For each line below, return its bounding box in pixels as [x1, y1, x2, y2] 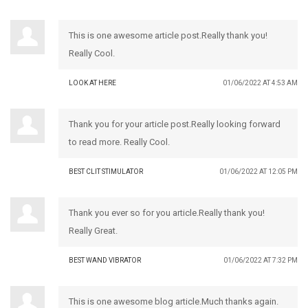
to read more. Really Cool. [69, 136, 170, 147]
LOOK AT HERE [69, 78, 116, 87]
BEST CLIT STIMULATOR [69, 167, 143, 175]
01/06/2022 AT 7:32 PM [223, 256, 298, 264]
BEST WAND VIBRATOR [69, 256, 141, 264]
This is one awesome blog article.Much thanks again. [69, 296, 278, 307]
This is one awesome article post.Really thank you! [69, 30, 267, 41]
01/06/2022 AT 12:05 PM [219, 167, 298, 175]
